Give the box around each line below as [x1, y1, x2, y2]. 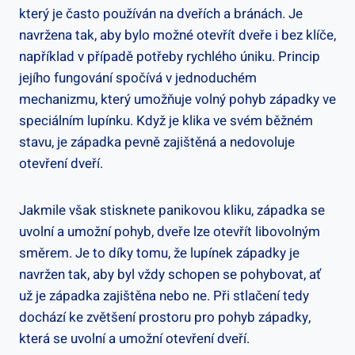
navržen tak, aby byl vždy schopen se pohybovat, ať [19, 265, 321, 285]
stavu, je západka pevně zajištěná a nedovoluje [19, 132, 295, 153]
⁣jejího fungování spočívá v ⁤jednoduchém [19, 68, 257, 89]
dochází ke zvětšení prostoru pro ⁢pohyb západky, [19, 307, 311, 328]
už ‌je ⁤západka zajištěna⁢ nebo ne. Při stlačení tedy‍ [19, 286, 309, 307]
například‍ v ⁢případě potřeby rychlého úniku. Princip [19, 47, 320, 67]
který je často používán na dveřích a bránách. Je [19, 4, 303, 25]
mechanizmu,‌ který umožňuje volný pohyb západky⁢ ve [19, 90, 336, 110]
